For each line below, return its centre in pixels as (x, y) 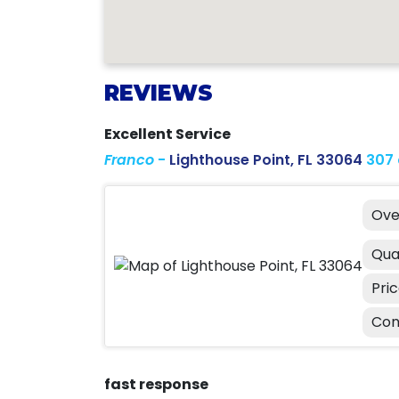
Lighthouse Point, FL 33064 (266, 160)
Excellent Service (167, 134)
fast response (156, 384)
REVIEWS (159, 93)
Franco (129, 160)
